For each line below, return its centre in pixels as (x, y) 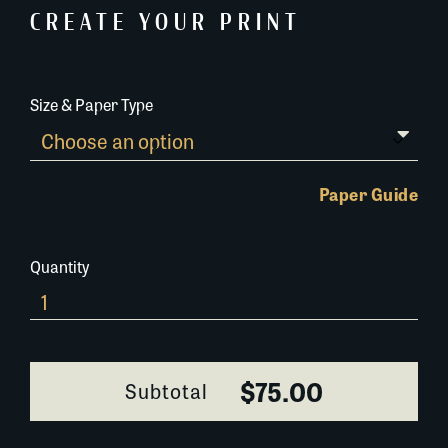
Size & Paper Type (91, 105)
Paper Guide (368, 194)
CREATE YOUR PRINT (166, 23)
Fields (49, 322)
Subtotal (166, 391)
